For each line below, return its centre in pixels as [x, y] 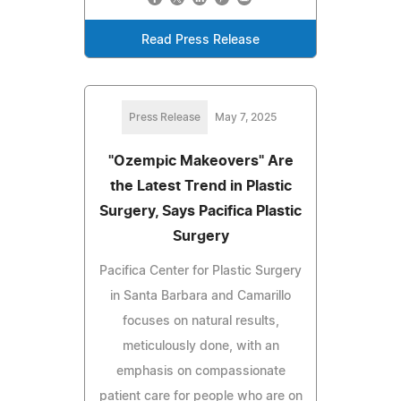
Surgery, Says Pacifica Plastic [200, 211]
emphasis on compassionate [200, 371]
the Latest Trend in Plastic [200, 186]
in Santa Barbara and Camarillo [200, 296]
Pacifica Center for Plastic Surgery [200, 271]
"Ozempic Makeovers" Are [200, 161]
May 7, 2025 [245, 117]
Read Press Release [200, 40]
